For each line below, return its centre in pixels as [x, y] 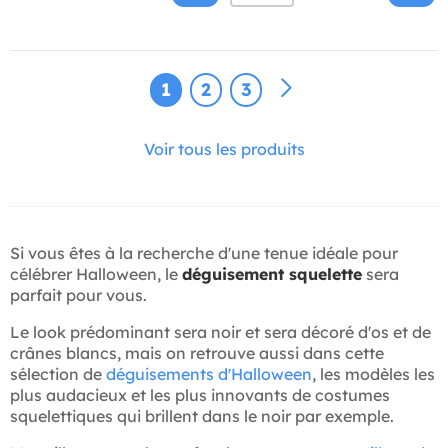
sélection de [58, 374]
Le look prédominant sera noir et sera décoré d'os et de [220, 332]
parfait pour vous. [78, 295]
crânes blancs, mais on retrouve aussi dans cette [197, 353]
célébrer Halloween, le [96, 274]
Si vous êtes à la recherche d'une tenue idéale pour [204, 253]
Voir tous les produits [224, 149]
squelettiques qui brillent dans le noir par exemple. [202, 416]
